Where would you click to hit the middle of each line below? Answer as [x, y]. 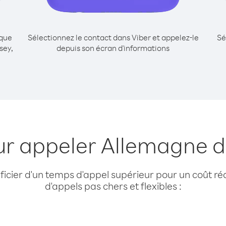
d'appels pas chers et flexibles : [113, 186]
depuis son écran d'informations [113, 48]
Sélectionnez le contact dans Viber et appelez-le [113, 37]
